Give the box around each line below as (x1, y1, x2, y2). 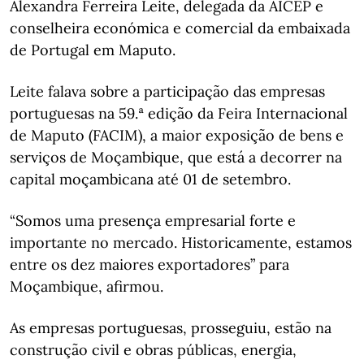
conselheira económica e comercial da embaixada (10, 18, 350, 37)
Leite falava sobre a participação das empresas (10, 81, 325, 101)
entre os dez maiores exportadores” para (10, 254, 289, 274)
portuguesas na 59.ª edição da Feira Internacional (10, 103, 348, 123)
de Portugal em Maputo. (10, 40, 175, 59)
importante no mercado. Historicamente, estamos (10, 232, 352, 252)
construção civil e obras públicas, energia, (10, 340, 297, 359)
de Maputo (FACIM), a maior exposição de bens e (10, 125, 344, 145)
